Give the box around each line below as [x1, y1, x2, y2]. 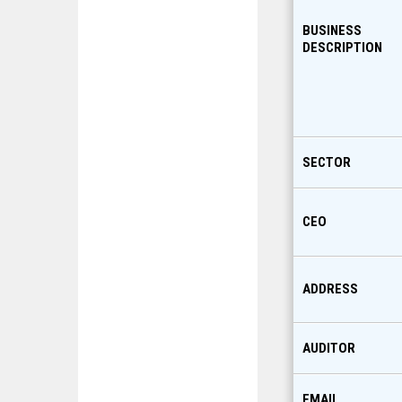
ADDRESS [302, 281, 358, 297]
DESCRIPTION [302, 39, 382, 56]
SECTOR [302, 154, 351, 170]
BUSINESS [302, 22, 362, 39]
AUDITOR [302, 340, 355, 356]
